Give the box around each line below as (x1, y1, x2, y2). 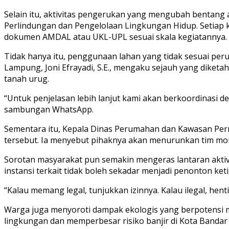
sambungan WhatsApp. (4, 103, 94, 115)
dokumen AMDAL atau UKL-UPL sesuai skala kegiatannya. (4, 31, 227, 42)
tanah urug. (4, 73, 49, 84)
